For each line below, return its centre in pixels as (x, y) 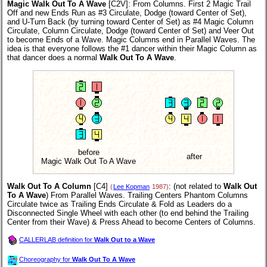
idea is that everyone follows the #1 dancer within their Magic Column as (132, 49)
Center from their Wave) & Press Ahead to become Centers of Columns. (131, 222)
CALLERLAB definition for (57, 240)
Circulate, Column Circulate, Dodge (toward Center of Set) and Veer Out (131, 31)
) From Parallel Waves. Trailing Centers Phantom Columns (147, 195)
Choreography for (46, 260)
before (89, 152)
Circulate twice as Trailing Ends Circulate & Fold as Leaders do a (119, 204)
